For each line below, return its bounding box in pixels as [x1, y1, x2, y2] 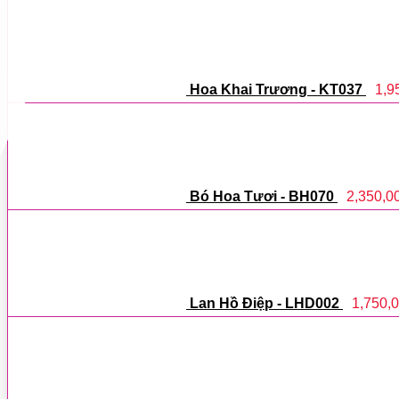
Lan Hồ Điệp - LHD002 [190, 295, 339, 311]
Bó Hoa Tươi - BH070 [190, 188, 334, 204]
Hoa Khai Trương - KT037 [190, 81, 362, 97]
